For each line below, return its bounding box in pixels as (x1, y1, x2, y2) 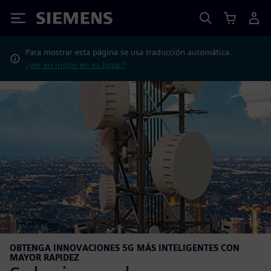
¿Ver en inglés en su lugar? (25, 60, 126, 70)
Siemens (36, 14, 76, 27)
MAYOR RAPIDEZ (10, 252, 79, 263)
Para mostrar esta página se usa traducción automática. (25, 47, 232, 57)
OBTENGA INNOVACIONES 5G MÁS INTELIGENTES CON (10, 243, 240, 253)
